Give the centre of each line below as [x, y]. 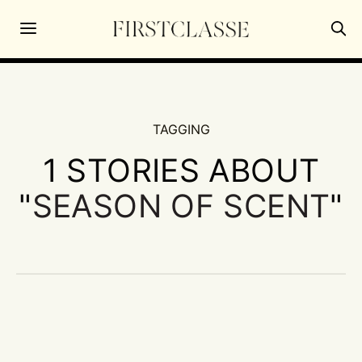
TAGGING [181, 129]
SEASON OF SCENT [181, 205]
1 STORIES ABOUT [181, 170]
